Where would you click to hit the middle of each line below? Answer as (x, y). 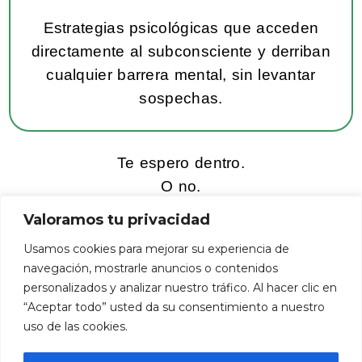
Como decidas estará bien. (181, 210)
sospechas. (181, 99)
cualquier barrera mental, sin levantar (181, 75)
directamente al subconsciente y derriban (181, 52)
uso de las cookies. (76, 326)
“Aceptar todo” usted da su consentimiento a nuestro (174, 307)
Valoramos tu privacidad (117, 219)
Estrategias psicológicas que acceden (181, 28)
